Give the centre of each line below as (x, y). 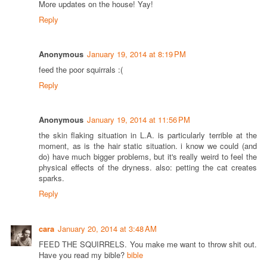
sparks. (52, 178)
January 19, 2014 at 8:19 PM (136, 54)
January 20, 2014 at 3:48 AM (107, 228)
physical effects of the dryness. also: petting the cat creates (148, 167)
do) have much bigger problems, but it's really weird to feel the (148, 157)
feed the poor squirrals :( (81, 70)
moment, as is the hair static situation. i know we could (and (148, 146)
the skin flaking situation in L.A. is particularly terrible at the (148, 135)
